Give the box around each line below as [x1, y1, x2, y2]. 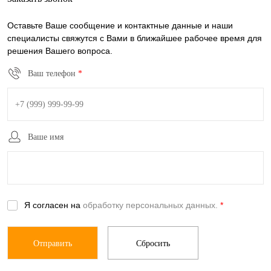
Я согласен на [24, 200, 83, 210]
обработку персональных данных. [83, 200, 218, 210]
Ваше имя [28, 132, 64, 142]
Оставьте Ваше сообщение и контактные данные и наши [7, 21, 233, 30]
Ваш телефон [28, 68, 76, 78]
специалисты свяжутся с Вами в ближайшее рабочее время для [7, 33, 262, 43]
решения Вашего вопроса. [7, 46, 113, 56]
